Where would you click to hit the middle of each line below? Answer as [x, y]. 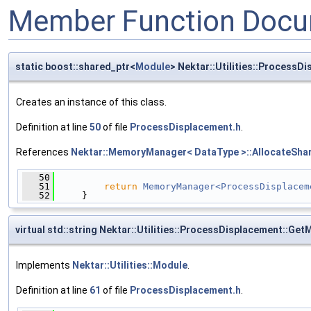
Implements [44, 265]
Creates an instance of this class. [91, 102]
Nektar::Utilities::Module [130, 265]
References [43, 152]
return [121, 186]
